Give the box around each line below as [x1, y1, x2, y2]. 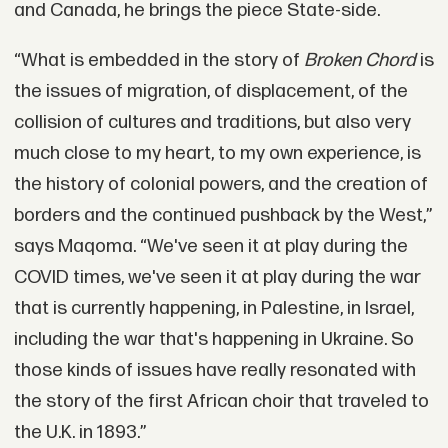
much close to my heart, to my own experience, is [13, 141, 421, 165]
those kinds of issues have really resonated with [13, 358, 416, 382]
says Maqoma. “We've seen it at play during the [13, 234, 408, 258]
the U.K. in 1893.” [13, 420, 146, 444]
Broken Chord [303, 48, 416, 72]
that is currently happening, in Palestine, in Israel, [13, 296, 414, 320]
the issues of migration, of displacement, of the [13, 79, 408, 103]
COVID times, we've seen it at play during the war [13, 265, 421, 289]
